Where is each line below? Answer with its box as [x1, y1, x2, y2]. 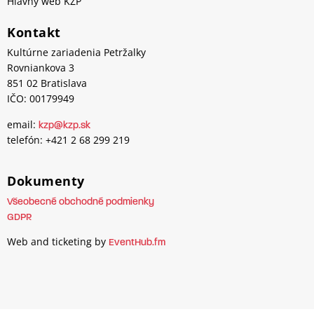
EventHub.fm [109, 238, 165, 249]
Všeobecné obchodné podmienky [7, 196, 154, 207]
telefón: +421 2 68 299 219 [7, 132, 130, 146]
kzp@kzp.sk [39, 120, 90, 131]
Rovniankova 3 [7, 61, 74, 75]
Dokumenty [7, 172, 85, 189]
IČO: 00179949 [7, 92, 74, 106]
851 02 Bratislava [7, 76, 87, 90]
